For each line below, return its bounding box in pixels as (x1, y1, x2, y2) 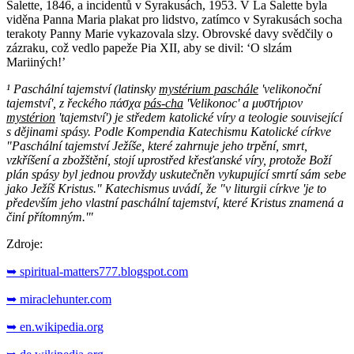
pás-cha (144, 96, 183, 110)
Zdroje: (6, 236, 43, 250)
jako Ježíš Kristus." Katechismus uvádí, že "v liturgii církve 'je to (6, 181, 326, 195)
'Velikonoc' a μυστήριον (183, 96, 303, 110)
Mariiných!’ (6, 55, 66, 69)
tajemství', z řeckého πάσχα (6, 96, 144, 110)
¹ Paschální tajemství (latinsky (6, 81, 159, 96)
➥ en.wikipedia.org (6, 319, 104, 333)
